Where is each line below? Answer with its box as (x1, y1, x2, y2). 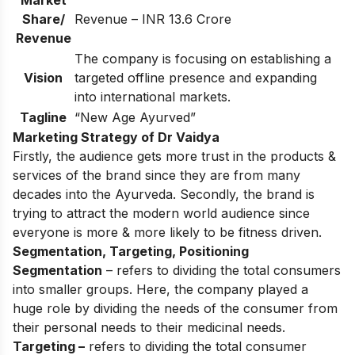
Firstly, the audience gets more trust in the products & (13, 147, 336, 164)
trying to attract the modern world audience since (13, 204, 310, 221)
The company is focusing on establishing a (74, 50, 331, 67)
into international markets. (74, 88, 231, 105)
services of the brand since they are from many (13, 166, 300, 183)
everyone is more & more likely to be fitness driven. (13, 223, 322, 240)
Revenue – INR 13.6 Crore (74, 10, 231, 27)
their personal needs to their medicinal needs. (13, 319, 285, 335)
